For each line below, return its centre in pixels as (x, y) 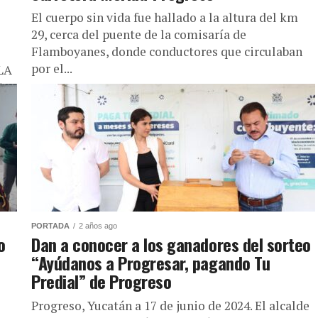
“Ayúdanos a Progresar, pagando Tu (151, 263)
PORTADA (50, 226)
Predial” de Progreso (102, 281)
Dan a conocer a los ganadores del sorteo (171, 244)
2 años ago (98, 226)
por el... (52, 68)
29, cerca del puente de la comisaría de (139, 34)
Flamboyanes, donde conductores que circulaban (167, 51)
